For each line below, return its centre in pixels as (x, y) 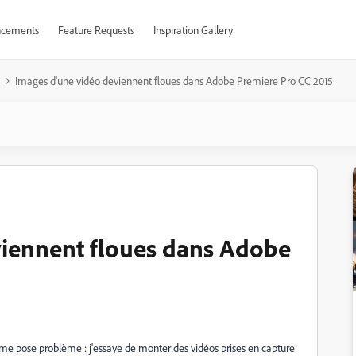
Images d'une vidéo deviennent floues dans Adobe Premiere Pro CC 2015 (174, 81)
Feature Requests (96, 30)
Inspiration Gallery (193, 30)
